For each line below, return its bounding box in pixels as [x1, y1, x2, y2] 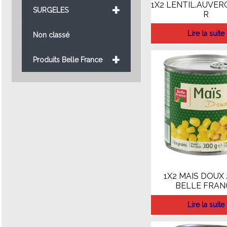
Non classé [32, 30, 69, 39]
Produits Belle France [32, 55, 102, 64]
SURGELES [32, 6, 68, 14]
